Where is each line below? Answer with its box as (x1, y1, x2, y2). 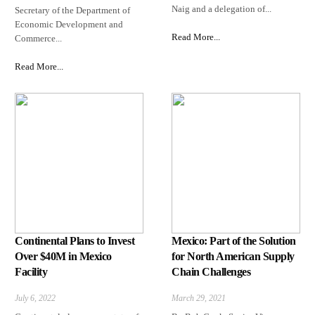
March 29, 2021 (172, 293, 226, 304)
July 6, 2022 (15, 293, 56, 304)
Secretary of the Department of (15, 5, 130, 16)
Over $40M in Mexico (15, 250, 112, 263)
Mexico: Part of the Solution (172, 235, 296, 247)
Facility (15, 266, 48, 278)
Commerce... (15, 33, 62, 44)
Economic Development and (15, 19, 123, 30)
